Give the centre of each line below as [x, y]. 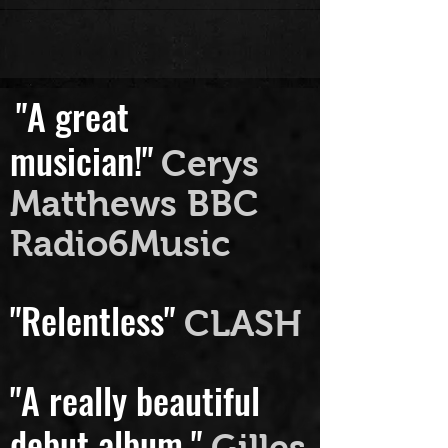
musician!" [81, 187]
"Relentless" [97, 347]
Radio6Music [120, 272]
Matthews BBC [134, 232]
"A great [72, 143]
